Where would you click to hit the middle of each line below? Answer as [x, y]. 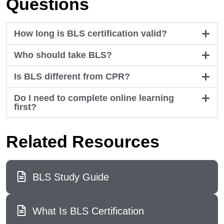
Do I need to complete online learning [94, 98]
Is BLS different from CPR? [72, 76]
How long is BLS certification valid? [90, 33]
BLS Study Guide [70, 177]
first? [25, 107]
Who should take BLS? [63, 55]
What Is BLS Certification [88, 211]
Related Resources [83, 141]
